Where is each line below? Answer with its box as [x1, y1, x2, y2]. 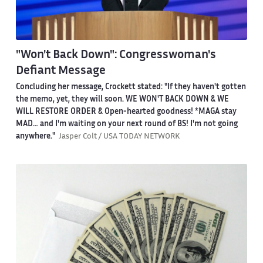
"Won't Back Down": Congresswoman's [15, 49, 216, 60]
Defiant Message [15, 65, 106, 76]
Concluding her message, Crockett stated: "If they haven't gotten [15, 84, 246, 92]
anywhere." [15, 133, 59, 141]
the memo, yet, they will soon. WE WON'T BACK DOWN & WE [15, 96, 229, 104]
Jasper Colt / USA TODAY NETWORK [58, 133, 180, 141]
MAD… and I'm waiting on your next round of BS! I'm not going [15, 121, 238, 129]
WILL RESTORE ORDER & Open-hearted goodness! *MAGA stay [15, 109, 237, 116]
